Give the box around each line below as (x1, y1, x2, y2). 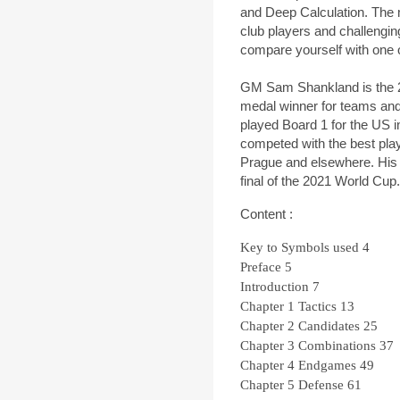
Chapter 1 (240, 299, 295, 314)
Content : (240, 206, 293, 222)
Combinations (298, 338, 376, 354)
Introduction (240, 279, 309, 295)
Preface (240, 260, 281, 275)
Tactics (298, 299, 337, 314)
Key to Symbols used (240, 240, 359, 255)
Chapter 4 (240, 358, 295, 373)
